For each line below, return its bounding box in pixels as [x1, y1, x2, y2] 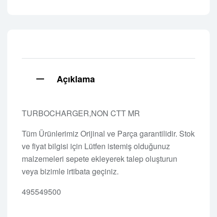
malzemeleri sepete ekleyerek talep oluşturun [22, 153, 177, 164]
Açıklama [57, 73, 95, 85]
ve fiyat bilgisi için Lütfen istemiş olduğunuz [22, 140, 170, 152]
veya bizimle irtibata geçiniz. [22, 166, 119, 177]
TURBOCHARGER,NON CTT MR [22, 108, 140, 119]
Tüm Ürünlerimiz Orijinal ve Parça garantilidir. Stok [22, 128, 195, 139]
